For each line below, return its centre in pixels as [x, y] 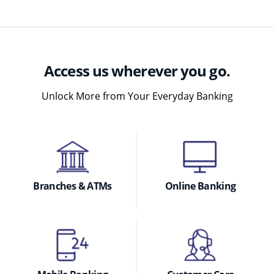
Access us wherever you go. [137, 70]
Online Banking [200, 186]
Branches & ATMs [72, 186]
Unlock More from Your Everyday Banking [137, 96]
